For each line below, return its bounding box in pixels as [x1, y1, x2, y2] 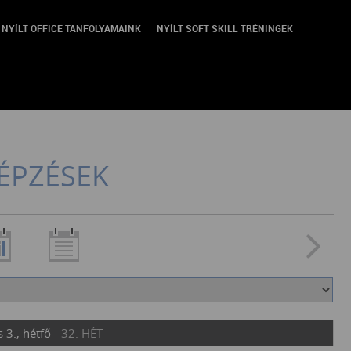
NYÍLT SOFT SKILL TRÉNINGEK [157, 22, 293, 34]
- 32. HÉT [54, 325, 103, 341]
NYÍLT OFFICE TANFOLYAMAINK [2, 22, 141, 34]
